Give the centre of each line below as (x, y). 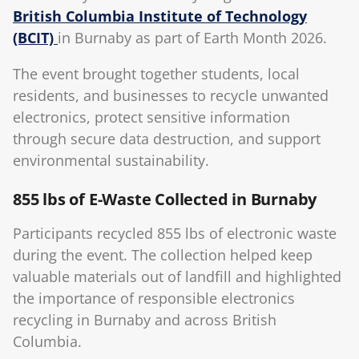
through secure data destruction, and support (167, 139)
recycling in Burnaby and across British (145, 320)
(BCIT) (35, 38)
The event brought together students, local (156, 74)
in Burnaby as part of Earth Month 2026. (192, 38)
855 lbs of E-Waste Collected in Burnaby (165, 200)
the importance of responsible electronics (154, 298)
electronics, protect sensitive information (151, 117)
